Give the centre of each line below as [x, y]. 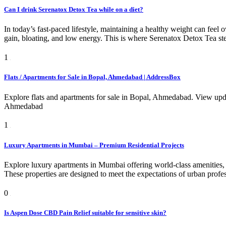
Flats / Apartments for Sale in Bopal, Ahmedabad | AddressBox [92, 77]
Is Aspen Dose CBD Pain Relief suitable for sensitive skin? [85, 212]
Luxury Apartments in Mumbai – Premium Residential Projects [94, 145]
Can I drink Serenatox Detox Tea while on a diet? [74, 10]
